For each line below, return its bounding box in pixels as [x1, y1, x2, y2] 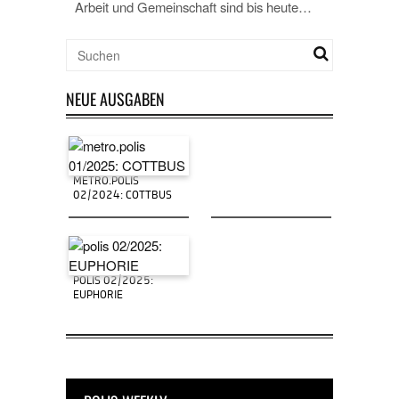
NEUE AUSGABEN [66, 87, 165, 110]
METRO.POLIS [72, 176, 139, 188]
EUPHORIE [72, 290, 123, 302]
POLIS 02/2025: [72, 276, 153, 288]
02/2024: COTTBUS [72, 191, 172, 202]
